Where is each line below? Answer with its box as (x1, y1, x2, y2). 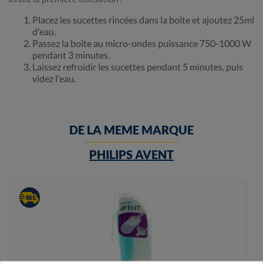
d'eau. (32, 26, 56, 38)
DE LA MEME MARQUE (69, 123, 194, 137)
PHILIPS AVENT (89, 147, 174, 162)
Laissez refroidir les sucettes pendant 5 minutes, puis (32, 61, 243, 73)
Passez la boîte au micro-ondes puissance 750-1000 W (32, 38, 251, 49)
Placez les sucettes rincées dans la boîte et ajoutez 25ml (32, 14, 254, 26)
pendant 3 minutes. (32, 49, 110, 61)
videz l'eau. (32, 73, 76, 85)
